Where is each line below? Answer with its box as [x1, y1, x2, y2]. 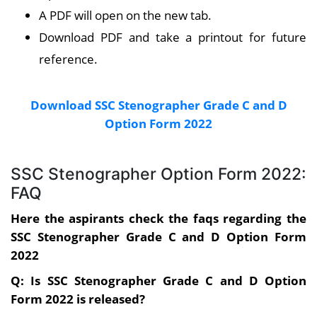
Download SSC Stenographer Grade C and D [30, 96, 287, 114]
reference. [39, 50, 98, 68]
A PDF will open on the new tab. [39, 6, 212, 24]
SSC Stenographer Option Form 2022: [11, 164, 306, 185]
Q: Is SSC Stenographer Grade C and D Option [11, 272, 306, 289]
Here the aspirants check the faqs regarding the [11, 209, 306, 227]
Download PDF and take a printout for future [39, 28, 306, 46]
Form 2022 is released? [11, 290, 145, 308]
